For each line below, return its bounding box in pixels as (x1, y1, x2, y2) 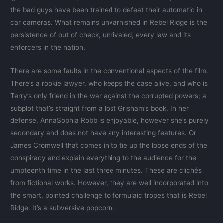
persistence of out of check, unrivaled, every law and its (10, 30, 191, 39)
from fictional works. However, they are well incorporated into (10, 178, 209, 187)
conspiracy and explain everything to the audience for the (10, 153, 197, 162)
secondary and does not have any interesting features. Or (10, 128, 197, 137)
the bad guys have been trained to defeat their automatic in (10, 5, 203, 14)
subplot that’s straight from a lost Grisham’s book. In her (10, 104, 189, 112)
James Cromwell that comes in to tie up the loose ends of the (10, 141, 208, 149)
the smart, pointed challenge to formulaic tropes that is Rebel (10, 191, 207, 199)
